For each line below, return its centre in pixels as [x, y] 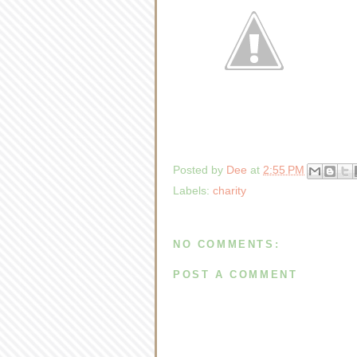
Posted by [200, 169]
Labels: [193, 190]
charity [229, 190]
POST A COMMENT [235, 274]
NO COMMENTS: [227, 244]
